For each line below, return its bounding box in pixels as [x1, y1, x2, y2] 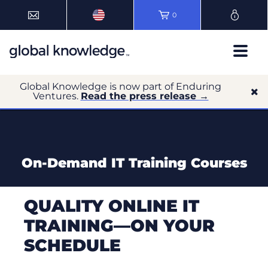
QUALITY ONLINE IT [24, 196, 199, 216]
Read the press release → [80, 90, 209, 102]
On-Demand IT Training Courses [21, 155, 247, 172]
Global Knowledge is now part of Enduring [20, 81, 221, 92]
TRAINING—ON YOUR [24, 215, 215, 236]
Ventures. [32, 90, 81, 102]
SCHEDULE [24, 235, 121, 255]
